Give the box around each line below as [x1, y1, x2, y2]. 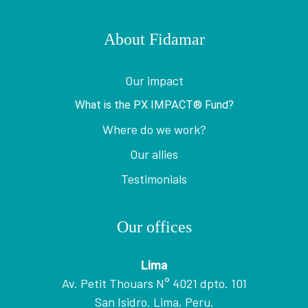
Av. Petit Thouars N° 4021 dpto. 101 [61, 276, 247, 291]
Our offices [116, 218, 192, 236]
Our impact [124, 73, 184, 88]
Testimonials [121, 171, 187, 186]
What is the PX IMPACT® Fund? [74, 98, 234, 111]
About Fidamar [103, 30, 205, 48]
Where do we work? [102, 122, 206, 137]
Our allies [130, 146, 178, 162]
